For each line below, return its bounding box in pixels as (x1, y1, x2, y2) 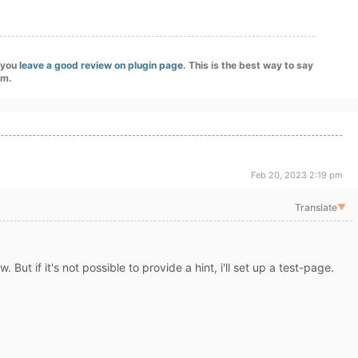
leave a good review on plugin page (19, 59, 183, 71)
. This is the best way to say (183, 59, 313, 71)
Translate (294, 201, 337, 213)
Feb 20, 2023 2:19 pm (251, 169, 344, 181)
